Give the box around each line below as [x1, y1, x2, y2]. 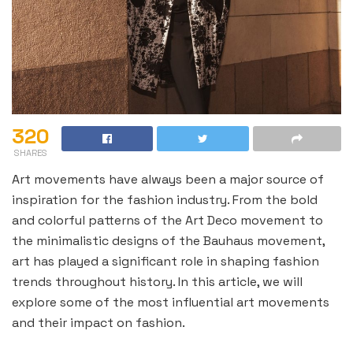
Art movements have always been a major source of [12, 171, 324, 188]
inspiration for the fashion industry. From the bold [12, 191, 318, 209]
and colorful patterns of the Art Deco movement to [12, 212, 323, 229]
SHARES [14, 147, 47, 159]
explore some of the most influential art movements [12, 294, 329, 311]
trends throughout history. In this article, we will [12, 273, 303, 291]
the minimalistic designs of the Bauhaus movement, [12, 232, 325, 250]
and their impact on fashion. [12, 314, 185, 332]
